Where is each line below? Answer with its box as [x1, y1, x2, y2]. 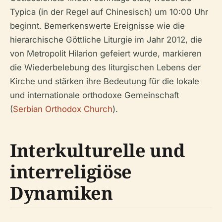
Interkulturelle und [10, 138, 185, 163]
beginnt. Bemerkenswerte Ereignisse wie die [10, 21, 185, 31]
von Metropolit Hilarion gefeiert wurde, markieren [10, 49, 202, 58]
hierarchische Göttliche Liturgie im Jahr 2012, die [10, 35, 202, 45]
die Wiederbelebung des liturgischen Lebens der [10, 62, 201, 72]
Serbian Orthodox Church [13, 104, 112, 114]
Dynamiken [10, 181, 113, 205]
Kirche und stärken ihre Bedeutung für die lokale [10, 76, 199, 86]
